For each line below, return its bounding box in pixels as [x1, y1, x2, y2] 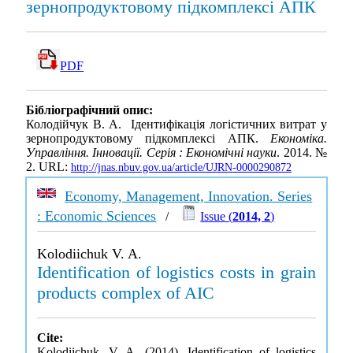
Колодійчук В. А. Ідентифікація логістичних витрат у [26, 117, 327, 132]
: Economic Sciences [37, 208, 157, 224]
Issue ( [200, 210, 233, 223]
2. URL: [26, 160, 71, 174]
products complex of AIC [37, 283, 215, 303]
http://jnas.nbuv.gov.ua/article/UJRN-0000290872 [71, 162, 292, 174]
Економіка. [270, 132, 327, 146]
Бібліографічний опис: [26, 103, 153, 117]
